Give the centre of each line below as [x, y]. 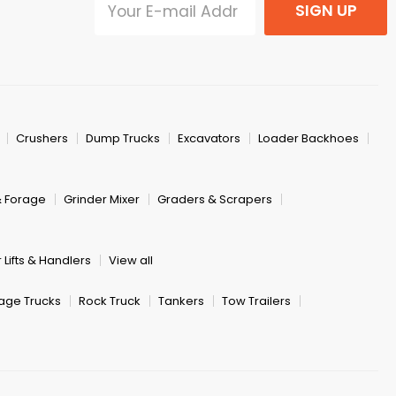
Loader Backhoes [308, 139]
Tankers [181, 301]
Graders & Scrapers [215, 200]
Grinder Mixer [102, 200]
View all [131, 261]
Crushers [42, 139]
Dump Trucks [123, 139]
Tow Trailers [256, 301]
